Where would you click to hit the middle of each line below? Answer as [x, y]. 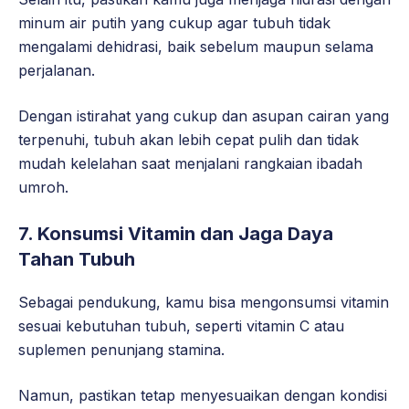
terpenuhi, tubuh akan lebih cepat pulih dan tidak [189, 140]
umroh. [43, 188]
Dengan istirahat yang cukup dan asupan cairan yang [204, 116]
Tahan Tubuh [77, 260]
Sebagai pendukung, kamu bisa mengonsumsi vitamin [204, 303]
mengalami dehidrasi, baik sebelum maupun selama [196, 47]
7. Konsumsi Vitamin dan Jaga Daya [176, 234]
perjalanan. [57, 71]
